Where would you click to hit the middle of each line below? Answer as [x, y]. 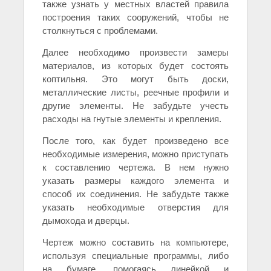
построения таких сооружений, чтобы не [135, 17]
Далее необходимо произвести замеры [135, 52]
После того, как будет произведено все [135, 140]
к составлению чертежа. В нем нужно [135, 167]
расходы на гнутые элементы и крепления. [132, 119]
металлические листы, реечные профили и [135, 92]
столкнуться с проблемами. [100, 30]
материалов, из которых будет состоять [135, 65]
